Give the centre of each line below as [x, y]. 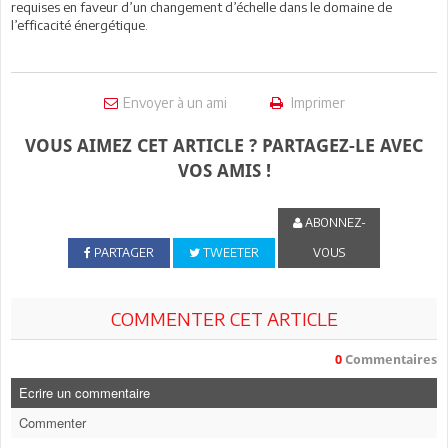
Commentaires [389, 359]
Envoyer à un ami [174, 102]
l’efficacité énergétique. [79, 24]
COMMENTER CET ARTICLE [224, 318]
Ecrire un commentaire [84, 392]
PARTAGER [122, 252]
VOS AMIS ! [224, 170]
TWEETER [229, 252]
